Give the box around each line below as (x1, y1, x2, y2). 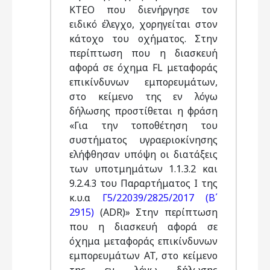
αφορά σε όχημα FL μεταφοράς (69, 61, 218, 74)
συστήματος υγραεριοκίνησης (69, 133, 218, 146)
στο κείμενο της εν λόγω (69, 90, 218, 103)
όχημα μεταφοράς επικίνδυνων (69, 234, 218, 248)
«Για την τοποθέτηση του (69, 119, 218, 132)
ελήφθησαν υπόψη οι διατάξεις (69, 148, 218, 161)
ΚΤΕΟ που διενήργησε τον (69, 3, 218, 16)
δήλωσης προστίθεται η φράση (69, 104, 218, 118)
